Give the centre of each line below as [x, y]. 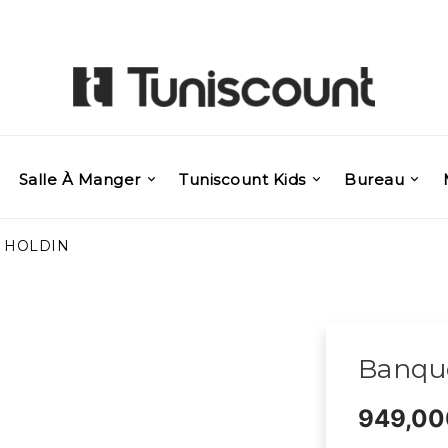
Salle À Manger [79, 179]
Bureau [374, 179]
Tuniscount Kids [242, 179]
